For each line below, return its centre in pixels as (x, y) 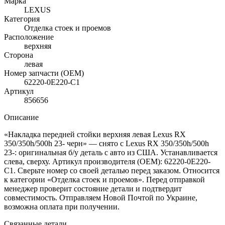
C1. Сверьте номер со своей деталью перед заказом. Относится (112, 170)
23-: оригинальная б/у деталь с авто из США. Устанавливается (111, 152)
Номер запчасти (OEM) (44, 73)
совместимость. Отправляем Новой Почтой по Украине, (101, 197)
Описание (21, 117)
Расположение (29, 37)
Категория (22, 19)
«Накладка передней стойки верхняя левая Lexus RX (95, 134)
